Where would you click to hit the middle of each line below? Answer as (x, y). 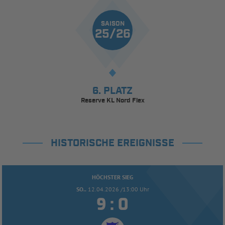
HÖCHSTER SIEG (113, 177)
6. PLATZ (113, 91)
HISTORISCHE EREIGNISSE (113, 143)
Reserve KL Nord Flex (113, 100)
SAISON (113, 24)
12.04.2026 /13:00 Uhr (118, 189)
